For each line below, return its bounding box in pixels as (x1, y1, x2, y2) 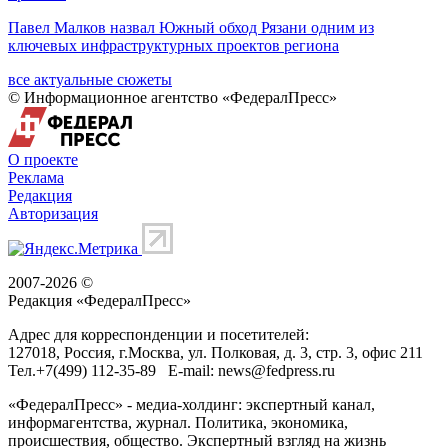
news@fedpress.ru (218, 361, 335, 379)
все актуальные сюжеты (8, 70, 172, 88)
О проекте (8, 150, 78, 168)
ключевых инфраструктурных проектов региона (8, 36, 339, 54)
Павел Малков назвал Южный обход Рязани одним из (8, 18, 374, 36)
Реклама (8, 168, 64, 186)
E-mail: (156, 361, 218, 379)
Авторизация (8, 204, 98, 222)
